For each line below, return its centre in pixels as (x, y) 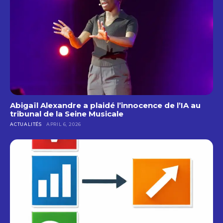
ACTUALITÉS (26, 124)
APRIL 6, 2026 (64, 124)
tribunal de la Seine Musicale (67, 113)
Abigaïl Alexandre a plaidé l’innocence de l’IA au (105, 105)
